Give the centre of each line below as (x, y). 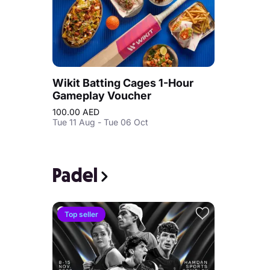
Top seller (81, 214)
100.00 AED (76, 112)
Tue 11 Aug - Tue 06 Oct (100, 122)
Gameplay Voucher (102, 96)
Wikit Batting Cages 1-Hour (123, 83)
